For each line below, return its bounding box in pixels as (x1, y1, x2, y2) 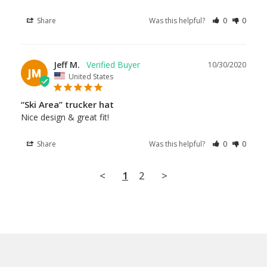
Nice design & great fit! (21, 111, 109, 123)
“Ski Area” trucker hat (21, 98, 114, 111)
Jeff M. (54, 58, 80, 70)
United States (69, 71, 113, 82)
